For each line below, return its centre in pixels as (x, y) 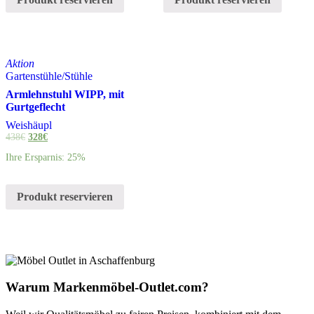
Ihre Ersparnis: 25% (46, 158)
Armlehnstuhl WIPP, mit (65, 94)
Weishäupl (29, 125)
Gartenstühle (34, 76)
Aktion (20, 63)
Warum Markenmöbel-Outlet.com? (107, 287)
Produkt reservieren (65, 196)
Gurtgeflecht (35, 107)
